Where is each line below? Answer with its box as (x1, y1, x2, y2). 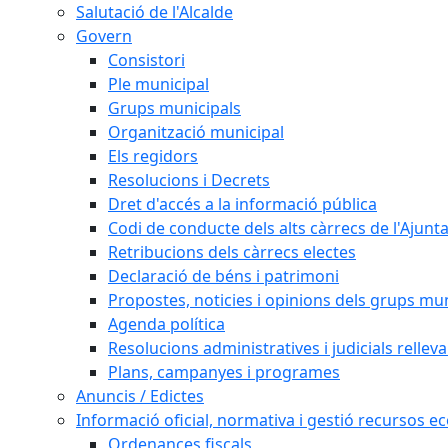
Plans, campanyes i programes (108, 361, 340, 383)
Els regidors (108, 145, 198, 167)
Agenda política (108, 313, 225, 335)
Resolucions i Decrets (108, 169, 270, 191)
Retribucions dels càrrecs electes (108, 241, 356, 263)
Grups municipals (108, 97, 241, 119)
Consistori (108, 49, 185, 71)
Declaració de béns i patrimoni (108, 265, 339, 287)
